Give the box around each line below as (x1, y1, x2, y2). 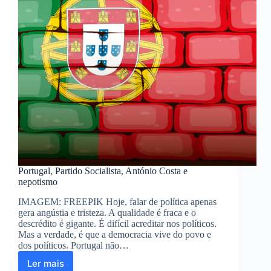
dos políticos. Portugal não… (18, 240, 129, 251)
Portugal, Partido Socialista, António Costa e (18, 166, 188, 177)
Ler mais (27, 257, 64, 269)
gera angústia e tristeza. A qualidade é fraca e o (18, 207, 196, 218)
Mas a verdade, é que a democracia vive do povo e (18, 229, 211, 240)
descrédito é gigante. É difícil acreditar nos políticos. (18, 218, 217, 229)
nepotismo (18, 177, 57, 188)
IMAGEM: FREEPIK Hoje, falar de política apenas (18, 197, 217, 207)
